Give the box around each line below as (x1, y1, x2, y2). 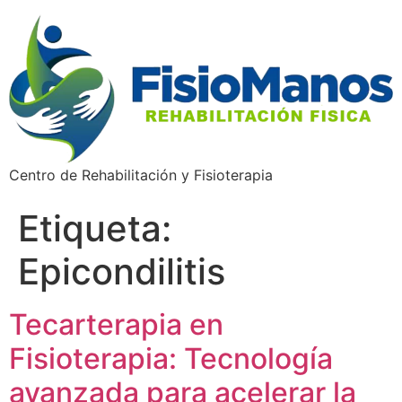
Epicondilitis (18, 249, 225, 293)
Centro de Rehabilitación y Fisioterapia (9, 165, 273, 184)
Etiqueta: (18, 205, 171, 250)
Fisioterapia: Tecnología (9, 340, 333, 376)
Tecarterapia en (9, 306, 223, 342)
